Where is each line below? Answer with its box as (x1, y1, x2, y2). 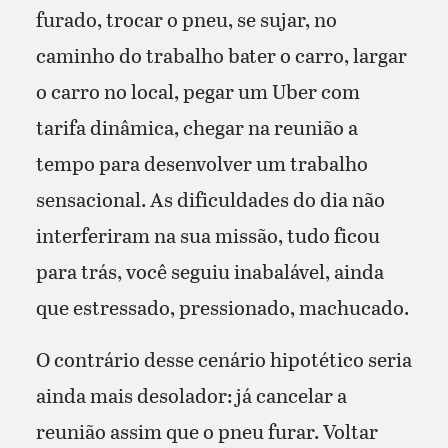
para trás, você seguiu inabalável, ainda (35, 256, 384, 285)
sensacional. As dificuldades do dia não (35, 184, 385, 213)
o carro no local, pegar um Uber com (35, 76, 360, 105)
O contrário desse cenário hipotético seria (35, 344, 412, 373)
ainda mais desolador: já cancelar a (35, 380, 347, 409)
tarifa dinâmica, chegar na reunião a (35, 112, 358, 141)
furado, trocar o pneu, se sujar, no (35, 4, 337, 33)
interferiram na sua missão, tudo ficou (35, 220, 380, 249)
